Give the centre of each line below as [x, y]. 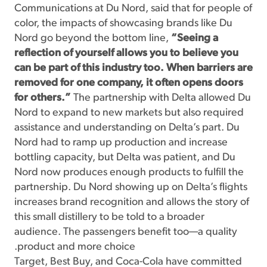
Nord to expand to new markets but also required [129, 113]
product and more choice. [76, 247]
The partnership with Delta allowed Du [161, 98]
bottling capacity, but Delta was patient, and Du [125, 158]
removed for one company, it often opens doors [129, 83]
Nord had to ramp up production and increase [121, 143]
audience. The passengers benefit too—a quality [126, 232]
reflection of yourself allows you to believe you [126, 53]
